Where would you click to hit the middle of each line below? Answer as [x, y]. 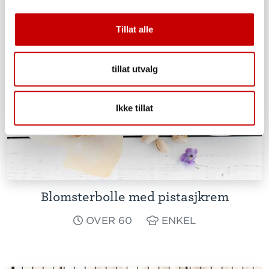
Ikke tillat [134, 108]
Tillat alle [134, 29]
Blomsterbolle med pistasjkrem [134, 197]
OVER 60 [107, 220]
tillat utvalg [134, 68]
